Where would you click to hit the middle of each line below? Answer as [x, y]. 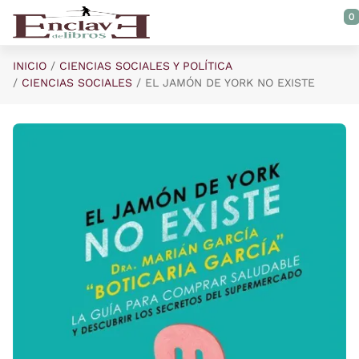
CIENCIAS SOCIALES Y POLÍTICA [146, 66]
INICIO [30, 66]
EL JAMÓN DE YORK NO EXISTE [230, 83]
